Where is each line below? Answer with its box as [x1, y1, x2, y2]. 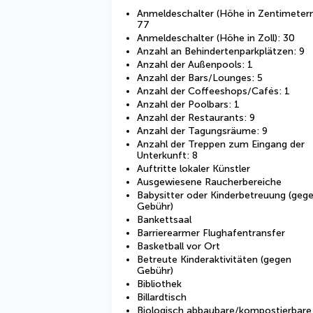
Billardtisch [137, 291, 187, 303]
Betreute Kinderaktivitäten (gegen [137, 254, 291, 265]
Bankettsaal [137, 214, 191, 226]
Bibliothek [137, 278, 182, 290]
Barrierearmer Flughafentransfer [137, 227, 285, 239]
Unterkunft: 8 [137, 150, 198, 161]
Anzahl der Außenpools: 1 [137, 59, 253, 71]
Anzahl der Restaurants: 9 [137, 112, 255, 124]
